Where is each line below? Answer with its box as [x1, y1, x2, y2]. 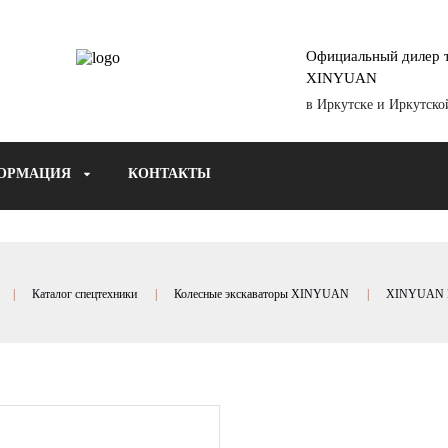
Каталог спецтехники [31, 287, 137, 301]
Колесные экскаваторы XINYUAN [173, 287, 349, 301]
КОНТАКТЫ [128, 166, 211, 181]
